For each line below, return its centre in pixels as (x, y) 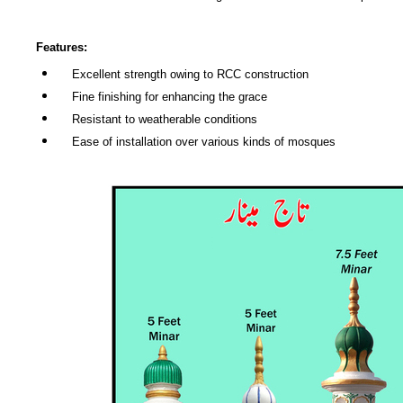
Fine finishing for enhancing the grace (162, 97)
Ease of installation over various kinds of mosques (197, 142)
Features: (62, 48)
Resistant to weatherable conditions (157, 120)
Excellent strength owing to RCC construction (183, 75)
